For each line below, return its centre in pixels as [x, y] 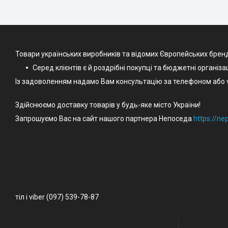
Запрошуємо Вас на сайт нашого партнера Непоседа [104, 119]
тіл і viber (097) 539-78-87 [57, 197]
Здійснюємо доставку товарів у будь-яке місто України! [108, 105]
